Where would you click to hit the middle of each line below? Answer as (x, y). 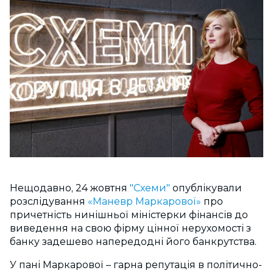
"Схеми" (150, 188)
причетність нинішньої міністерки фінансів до (129, 215)
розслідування (49, 202)
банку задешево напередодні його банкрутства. (133, 242)
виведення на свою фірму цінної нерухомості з (130, 229)
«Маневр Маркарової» (144, 202)
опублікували (207, 188)
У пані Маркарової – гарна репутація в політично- (136, 265)
